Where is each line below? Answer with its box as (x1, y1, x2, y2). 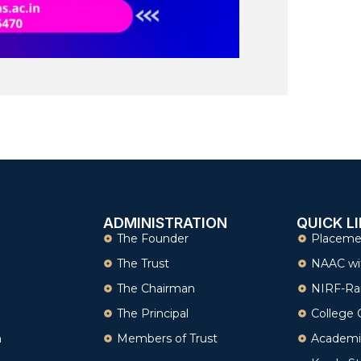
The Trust (117, 255, 170, 271)
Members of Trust (117, 330, 218, 346)
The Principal (117, 305, 189, 321)
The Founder (117, 230, 189, 246)
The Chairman (117, 280, 196, 296)
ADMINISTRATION (102, 214, 227, 231)
